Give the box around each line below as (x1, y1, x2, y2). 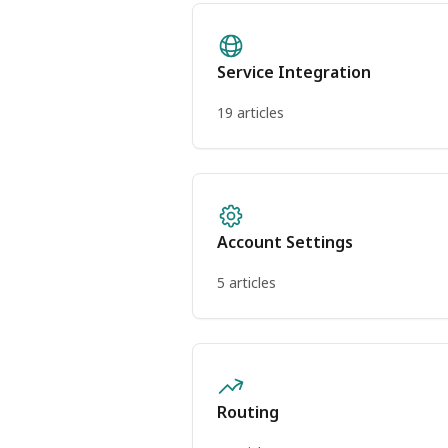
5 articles (217, 273, 276, 292)
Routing (217, 401, 279, 423)
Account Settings (217, 231, 353, 253)
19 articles (217, 103, 284, 122)
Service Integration (217, 61, 371, 83)
